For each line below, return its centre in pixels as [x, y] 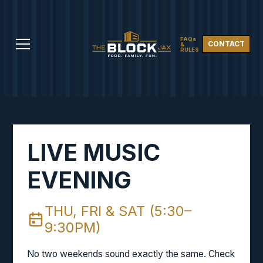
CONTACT [226, 44]
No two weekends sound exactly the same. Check [131, 254]
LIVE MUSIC [94, 152]
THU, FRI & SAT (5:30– [118, 211]
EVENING [79, 180]
